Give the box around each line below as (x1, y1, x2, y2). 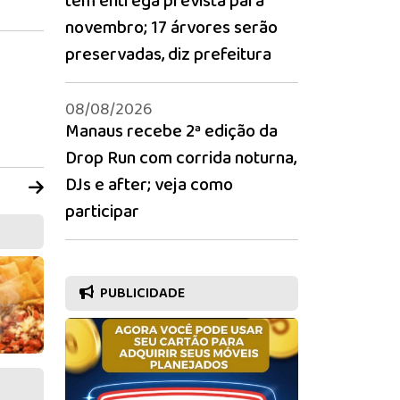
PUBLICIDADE (97, 282, 185, 305)
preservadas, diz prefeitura (65, 39, 271, 69)
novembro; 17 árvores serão (65, 12, 278, 42)
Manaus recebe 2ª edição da (65, 116, 278, 146)
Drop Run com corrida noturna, (65, 143, 296, 172)
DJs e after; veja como (65, 170, 233, 199)
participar (65, 196, 139, 226)
